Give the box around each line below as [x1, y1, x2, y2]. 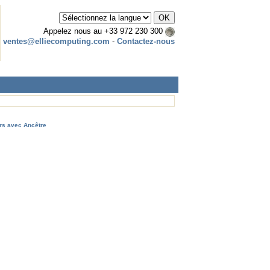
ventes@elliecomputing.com [3, 36, 110, 46]
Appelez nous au [43, 27, 104, 36]
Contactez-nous [117, 36, 175, 46]
